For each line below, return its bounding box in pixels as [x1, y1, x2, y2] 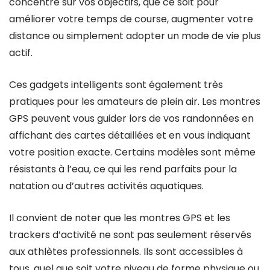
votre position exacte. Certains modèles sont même [9, 145, 256, 159]
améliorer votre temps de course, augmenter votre [9, 12, 253, 26]
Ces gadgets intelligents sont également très [9, 78, 223, 92]
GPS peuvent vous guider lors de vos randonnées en [9, 111, 254, 125]
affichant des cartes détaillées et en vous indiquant [9, 128, 251, 142]
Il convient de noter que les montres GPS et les [9, 211, 230, 225]
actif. [9, 46, 33, 60]
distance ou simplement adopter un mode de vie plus [9, 29, 261, 43]
